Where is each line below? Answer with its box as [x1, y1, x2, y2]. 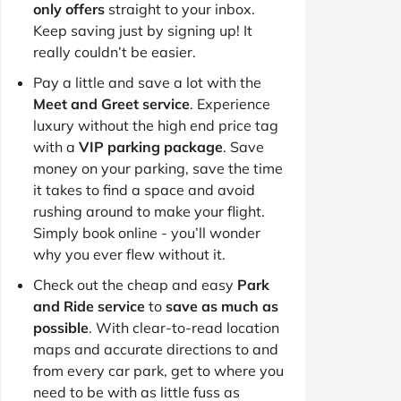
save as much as [166, 296, 278, 315]
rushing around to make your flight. [33, 201, 265, 220]
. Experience [190, 94, 270, 113]
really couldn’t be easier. [33, 42, 196, 61]
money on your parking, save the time [33, 158, 283, 177]
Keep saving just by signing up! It [33, 21, 252, 39]
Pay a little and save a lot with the [33, 73, 261, 91]
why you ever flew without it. [33, 244, 226, 263]
